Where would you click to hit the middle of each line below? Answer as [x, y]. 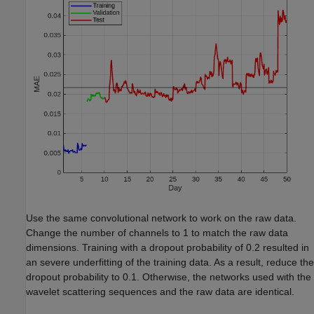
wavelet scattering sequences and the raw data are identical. [160, 291]
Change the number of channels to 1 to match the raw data [157, 232]
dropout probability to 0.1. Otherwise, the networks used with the [169, 277]
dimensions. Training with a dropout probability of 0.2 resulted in [168, 247]
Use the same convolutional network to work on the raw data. [161, 218]
